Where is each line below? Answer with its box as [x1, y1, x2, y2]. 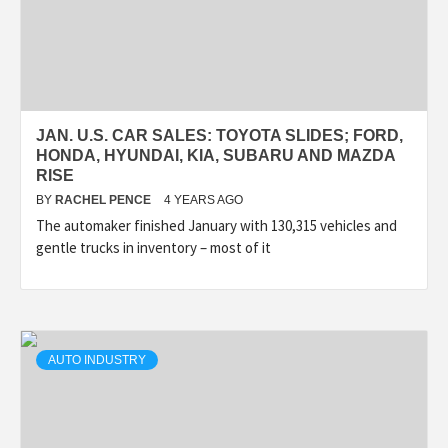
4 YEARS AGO [164, 193, 243, 207]
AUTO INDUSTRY [48, 353, 146, 367]
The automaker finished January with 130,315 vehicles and [36, 216, 397, 235]
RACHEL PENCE [55, 193, 154, 207]
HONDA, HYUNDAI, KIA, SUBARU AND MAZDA [36, 147, 395, 164]
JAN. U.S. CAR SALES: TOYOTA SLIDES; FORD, [36, 127, 403, 144]
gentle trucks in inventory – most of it [36, 238, 271, 257]
